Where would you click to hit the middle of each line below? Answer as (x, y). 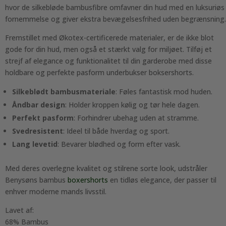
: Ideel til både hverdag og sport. (116, 131)
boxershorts (88, 180)
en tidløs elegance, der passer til (162, 180)
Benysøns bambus (36, 180)
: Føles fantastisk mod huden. (164, 92)
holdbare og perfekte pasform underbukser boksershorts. (99, 72)
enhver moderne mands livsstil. (56, 191)
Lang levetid (35, 144)
